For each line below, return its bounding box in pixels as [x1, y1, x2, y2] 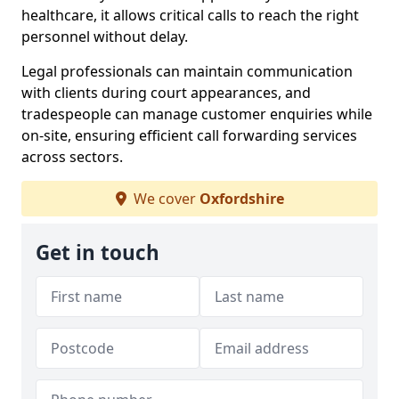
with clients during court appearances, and [21, 83, 311, 102]
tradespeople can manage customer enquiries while [21, 104, 372, 124]
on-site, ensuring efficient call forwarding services [21, 126, 357, 145]
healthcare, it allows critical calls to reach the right [21, 5, 359, 25]
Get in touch [36, 239, 159, 266]
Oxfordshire [199, 189, 284, 208]
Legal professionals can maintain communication [21, 61, 353, 81]
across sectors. [21, 147, 123, 167]
